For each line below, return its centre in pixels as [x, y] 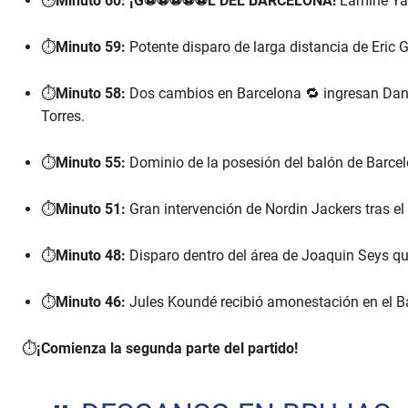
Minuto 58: [91, 94]
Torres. [63, 117]
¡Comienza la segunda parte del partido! [167, 349]
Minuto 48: [91, 256]
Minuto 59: [91, 47]
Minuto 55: [91, 163]
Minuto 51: [91, 209]
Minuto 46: [91, 302]
